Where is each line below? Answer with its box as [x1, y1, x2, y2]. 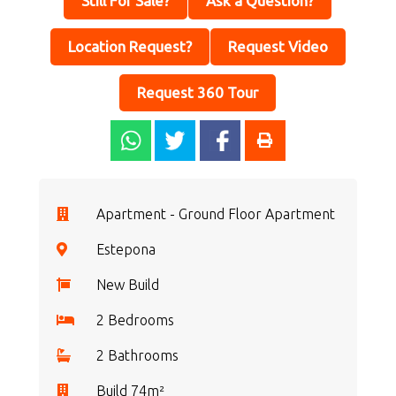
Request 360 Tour [137, 84, 258, 101]
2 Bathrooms [96, 347, 179, 363]
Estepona [96, 241, 156, 257]
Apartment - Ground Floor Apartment [96, 206, 335, 222]
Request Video [227, 38, 328, 55]
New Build [96, 277, 159, 293]
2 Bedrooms [96, 312, 174, 328]
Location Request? [67, 38, 192, 55]
